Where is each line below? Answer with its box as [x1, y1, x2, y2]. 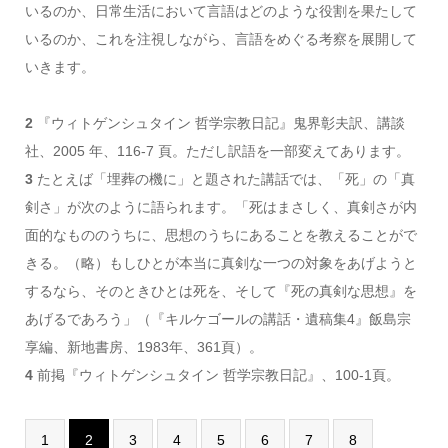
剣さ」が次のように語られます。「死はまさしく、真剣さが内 [24, 198, 417, 215]
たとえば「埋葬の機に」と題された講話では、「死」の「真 [32, 170, 415, 187]
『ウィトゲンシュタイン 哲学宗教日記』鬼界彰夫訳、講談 [32, 114, 405, 131]
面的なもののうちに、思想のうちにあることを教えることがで [24, 226, 417, 243]
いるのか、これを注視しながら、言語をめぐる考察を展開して [24, 30, 417, 47]
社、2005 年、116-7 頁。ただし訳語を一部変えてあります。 [24, 142, 410, 159]
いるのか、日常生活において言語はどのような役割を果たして [24, 2, 417, 19]
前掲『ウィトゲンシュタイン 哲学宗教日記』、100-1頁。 [36, 366, 400, 383]
